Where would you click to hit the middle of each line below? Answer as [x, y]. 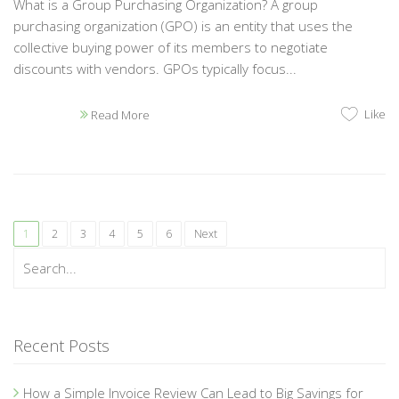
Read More [119, 114]
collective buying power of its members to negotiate [171, 47]
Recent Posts [61, 345]
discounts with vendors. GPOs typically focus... [155, 68]
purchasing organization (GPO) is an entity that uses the [183, 25]
